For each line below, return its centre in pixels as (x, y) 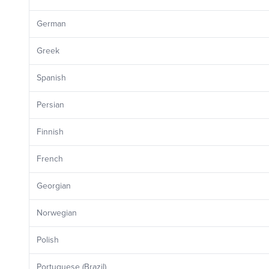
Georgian (54, 186)
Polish (48, 240)
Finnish (50, 132)
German (51, 24)
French (50, 159)
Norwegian (57, 213)
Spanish (51, 78)
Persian (50, 105)
